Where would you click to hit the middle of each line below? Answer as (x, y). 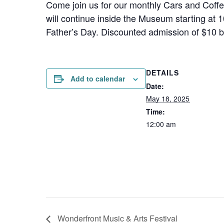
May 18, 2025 (168, 98)
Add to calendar (98, 78)
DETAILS (162, 72)
